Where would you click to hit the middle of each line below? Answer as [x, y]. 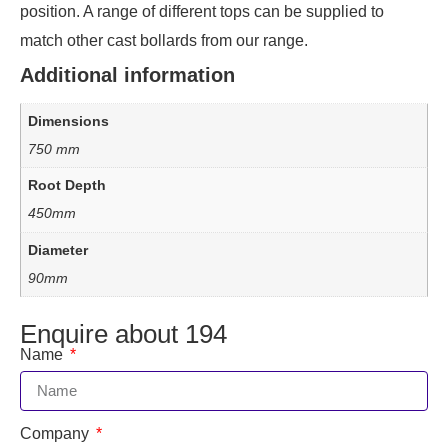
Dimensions [69, 120]
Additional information [127, 74]
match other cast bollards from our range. [164, 40]
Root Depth [67, 185]
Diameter [58, 249]
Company [56, 433]
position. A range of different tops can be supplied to [202, 11]
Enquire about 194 [123, 333]
